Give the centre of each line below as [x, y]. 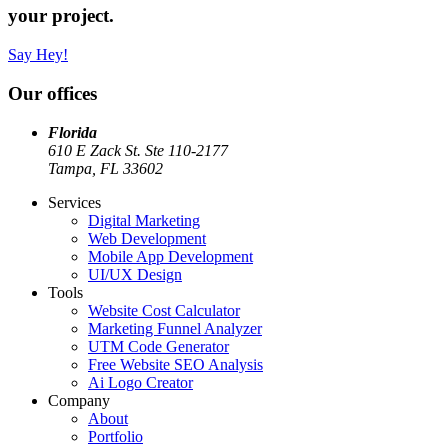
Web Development [147, 238]
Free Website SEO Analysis [175, 364]
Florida [72, 132]
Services [74, 202]
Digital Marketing [144, 220]
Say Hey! [38, 55]
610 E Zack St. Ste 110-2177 [138, 150]
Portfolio [115, 436]
